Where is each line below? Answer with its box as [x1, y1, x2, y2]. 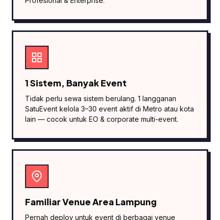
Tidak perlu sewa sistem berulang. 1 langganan [25, 94, 176, 103]
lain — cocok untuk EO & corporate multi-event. [25, 115, 178, 123]
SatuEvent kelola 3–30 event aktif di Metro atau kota [25, 105, 194, 113]
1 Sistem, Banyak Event [25, 77, 127, 88]
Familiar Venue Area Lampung [25, 196, 157, 207]
